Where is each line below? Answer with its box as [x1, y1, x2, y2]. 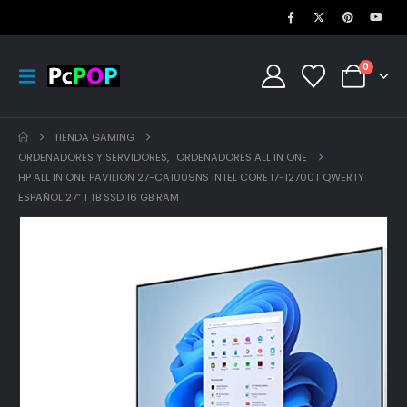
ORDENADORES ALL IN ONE [176, 150, 307, 164]
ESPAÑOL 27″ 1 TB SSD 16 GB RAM [18, 190, 179, 204]
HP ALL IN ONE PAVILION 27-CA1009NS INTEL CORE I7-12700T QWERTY [18, 170, 364, 184]
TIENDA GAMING [54, 130, 135, 144]
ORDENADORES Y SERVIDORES [18, 150, 167, 164]
